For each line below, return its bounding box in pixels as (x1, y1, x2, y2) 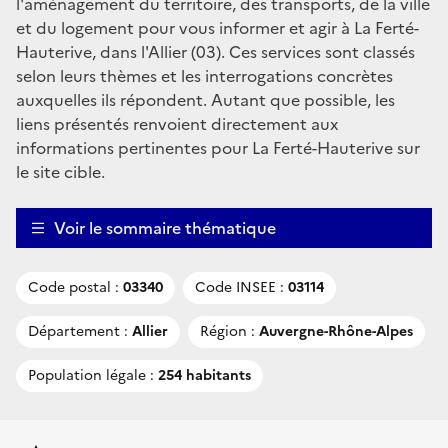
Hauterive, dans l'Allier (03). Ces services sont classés (16, 39, 415, 64)
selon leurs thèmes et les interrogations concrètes (16, 63, 393, 88)
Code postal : (28, 276, 119, 298)
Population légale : (28, 364, 154, 386)
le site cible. (16, 159, 105, 184)
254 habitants (154, 364, 251, 386)
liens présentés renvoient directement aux (16, 111, 338, 136)
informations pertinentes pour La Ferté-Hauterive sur (16, 135, 420, 160)
